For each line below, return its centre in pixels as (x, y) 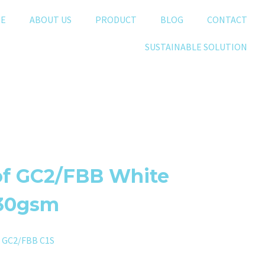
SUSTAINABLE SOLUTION (196, 47)
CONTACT (227, 20)
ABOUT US (51, 20)
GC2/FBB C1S (28, 240)
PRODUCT (116, 20)
